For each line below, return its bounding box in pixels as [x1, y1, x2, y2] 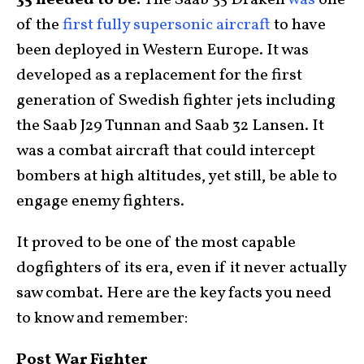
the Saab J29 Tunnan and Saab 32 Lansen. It [16, 115, 324, 137]
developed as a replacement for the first [16, 64, 302, 87]
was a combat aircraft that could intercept [16, 140, 315, 162]
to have [271, 14, 326, 37]
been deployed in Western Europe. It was [16, 39, 309, 62]
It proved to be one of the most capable [16, 232, 296, 254]
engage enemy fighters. [16, 190, 184, 213]
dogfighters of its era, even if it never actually [16, 257, 346, 279]
